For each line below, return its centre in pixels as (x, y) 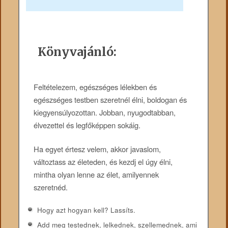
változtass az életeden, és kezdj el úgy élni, (103, 161)
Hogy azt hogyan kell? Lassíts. (86, 210)
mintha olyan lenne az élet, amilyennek (96, 174)
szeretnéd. (51, 187)
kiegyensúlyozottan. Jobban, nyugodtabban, (105, 112)
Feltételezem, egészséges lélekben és (95, 87)
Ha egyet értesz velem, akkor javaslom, (97, 149)
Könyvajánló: (77, 51)
